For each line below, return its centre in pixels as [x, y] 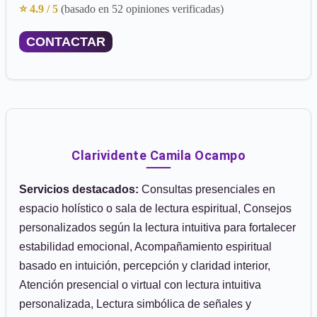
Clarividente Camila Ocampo [158, 155]
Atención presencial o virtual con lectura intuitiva [140, 285]
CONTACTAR [66, 42]
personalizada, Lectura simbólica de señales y [135, 304]
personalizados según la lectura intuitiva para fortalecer [157, 227]
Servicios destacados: [79, 189]
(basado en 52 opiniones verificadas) [142, 9]
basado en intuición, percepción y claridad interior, [145, 266]
